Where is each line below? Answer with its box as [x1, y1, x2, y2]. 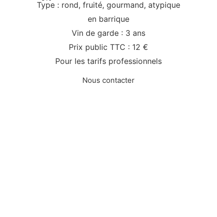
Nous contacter [82, 75, 135, 85]
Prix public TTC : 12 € [68, 42, 148, 52]
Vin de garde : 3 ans [71, 28, 145, 38]
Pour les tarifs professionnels [55, 56, 162, 66]
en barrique [87, 14, 129, 24]
